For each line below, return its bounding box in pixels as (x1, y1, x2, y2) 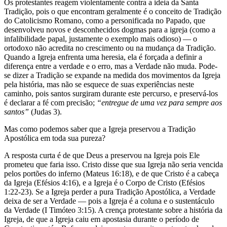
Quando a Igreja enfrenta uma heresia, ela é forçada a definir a (4, 52, 202, 61)
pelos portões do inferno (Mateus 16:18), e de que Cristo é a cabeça (4, 169, 219, 178)
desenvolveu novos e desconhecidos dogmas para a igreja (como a (4, 25, 215, 34)
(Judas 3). (29, 107, 62, 116)
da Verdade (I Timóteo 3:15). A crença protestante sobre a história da (4, 205, 222, 214)
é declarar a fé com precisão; (4, 98, 97, 107)
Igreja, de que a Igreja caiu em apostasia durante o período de (4, 214, 199, 223)
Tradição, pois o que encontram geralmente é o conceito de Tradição (4, 7, 221, 16)
